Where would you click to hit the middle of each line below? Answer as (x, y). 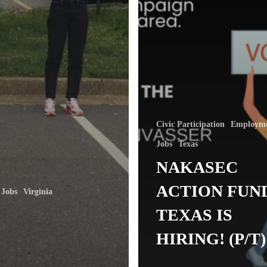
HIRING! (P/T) (211, 238)
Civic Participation (190, 124)
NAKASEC (197, 167)
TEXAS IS (194, 215)
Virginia (38, 191)
